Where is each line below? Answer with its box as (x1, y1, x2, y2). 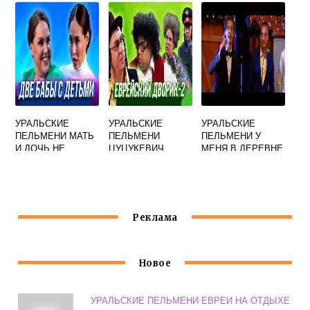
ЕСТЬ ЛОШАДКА (201, 154, 275, 167)
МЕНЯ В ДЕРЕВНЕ (201, 141, 284, 154)
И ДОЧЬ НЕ (15, 141, 66, 154)
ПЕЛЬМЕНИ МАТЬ (15, 129, 95, 142)
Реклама (132, 212, 178, 224)
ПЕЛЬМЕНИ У (201, 129, 262, 142)
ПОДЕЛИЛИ (15, 154, 66, 167)
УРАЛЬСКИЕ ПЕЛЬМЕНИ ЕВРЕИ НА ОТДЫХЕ (91, 293, 291, 307)
